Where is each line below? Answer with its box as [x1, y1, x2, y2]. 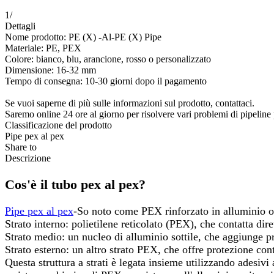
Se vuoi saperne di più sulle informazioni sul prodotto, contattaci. [5, 97, 254, 108]
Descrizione [5, 152, 51, 163]
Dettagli [5, 20, 35, 31]
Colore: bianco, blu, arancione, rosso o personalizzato [5, 53, 211, 64]
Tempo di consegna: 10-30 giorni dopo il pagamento [5, 75, 207, 86]
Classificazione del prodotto [5, 119, 112, 130]
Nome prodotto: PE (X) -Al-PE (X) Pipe [5, 31, 161, 42]
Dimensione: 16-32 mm [5, 64, 96, 75]
